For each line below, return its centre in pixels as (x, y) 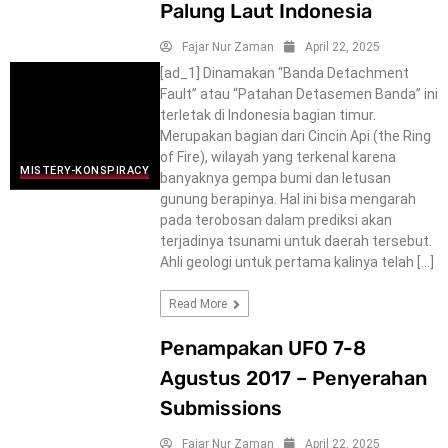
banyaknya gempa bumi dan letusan (275, 177)
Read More (199, 303)
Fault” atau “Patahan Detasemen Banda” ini (298, 93)
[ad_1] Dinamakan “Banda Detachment (284, 72)
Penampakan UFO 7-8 (262, 347)
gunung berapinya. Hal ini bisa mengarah (287, 198)
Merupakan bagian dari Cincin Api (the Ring (295, 135)
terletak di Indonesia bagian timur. (267, 114)
